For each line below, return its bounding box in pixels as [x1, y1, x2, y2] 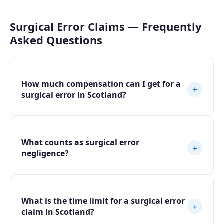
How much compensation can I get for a [21, 78, 181, 89]
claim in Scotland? [21, 206, 94, 218]
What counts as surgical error [21, 137, 139, 148]
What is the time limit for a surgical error [21, 195, 185, 207]
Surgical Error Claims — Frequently [10, 19, 202, 34]
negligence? [21, 148, 69, 159]
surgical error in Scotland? [21, 89, 126, 100]
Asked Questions [10, 32, 102, 48]
